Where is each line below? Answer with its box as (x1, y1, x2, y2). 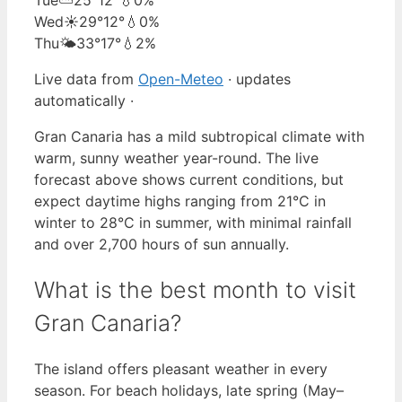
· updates (223, 69, 291, 88)
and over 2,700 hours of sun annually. (34, 234, 289, 253)
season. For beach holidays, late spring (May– (34, 381, 344, 400)
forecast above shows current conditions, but (34, 170, 344, 188)
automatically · (34, 91, 134, 109)
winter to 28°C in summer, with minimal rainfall (34, 213, 352, 232)
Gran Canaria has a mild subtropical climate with (34, 127, 364, 145)
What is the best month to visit (34, 275, 356, 303)
